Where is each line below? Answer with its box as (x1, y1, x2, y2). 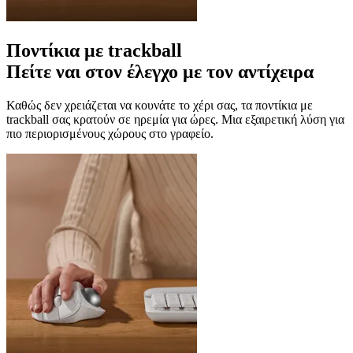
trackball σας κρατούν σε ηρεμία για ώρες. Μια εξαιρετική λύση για (6, 112, 344, 126)
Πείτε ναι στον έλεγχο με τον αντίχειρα (6, 61, 314, 82)
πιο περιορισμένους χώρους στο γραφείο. (6, 126, 214, 140)
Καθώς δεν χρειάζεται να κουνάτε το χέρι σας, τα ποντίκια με (6, 98, 313, 112)
